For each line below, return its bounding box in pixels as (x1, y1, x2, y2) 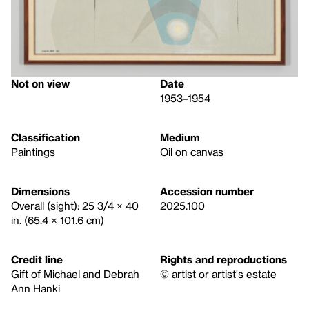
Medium (160, 131, 200, 144)
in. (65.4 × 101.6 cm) (11, 214, 104, 227)
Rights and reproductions (160, 253, 287, 266)
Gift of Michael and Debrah (11, 268, 139, 281)
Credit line (11, 253, 63, 266)
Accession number (160, 185, 254, 198)
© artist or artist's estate (160, 268, 277, 281)
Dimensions (11, 185, 70, 198)
